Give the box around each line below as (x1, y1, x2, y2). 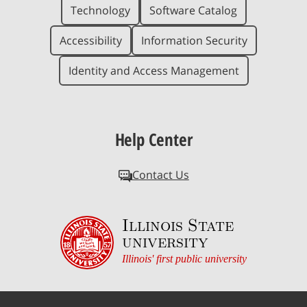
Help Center (114, 128, 193, 151)
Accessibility (60, 33, 122, 49)
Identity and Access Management (68, 63, 239, 79)
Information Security (141, 33, 247, 49)
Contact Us (132, 167, 189, 183)
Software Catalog (149, 3, 237, 19)
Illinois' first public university (122, 253, 247, 265)
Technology (70, 3, 130, 19)
